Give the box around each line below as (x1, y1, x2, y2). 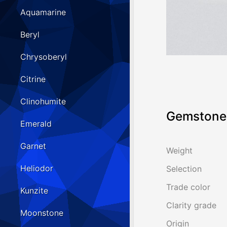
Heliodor (20, 163, 53, 174)
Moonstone (20, 208, 63, 218)
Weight (166, 145, 193, 156)
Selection (166, 164, 202, 174)
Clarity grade (166, 200, 216, 211)
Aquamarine (20, 7, 66, 18)
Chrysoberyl (20, 52, 67, 62)
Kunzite (20, 185, 48, 196)
